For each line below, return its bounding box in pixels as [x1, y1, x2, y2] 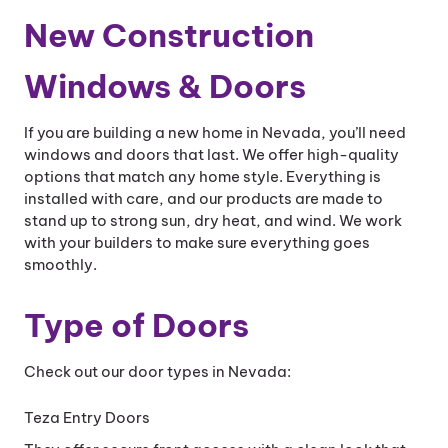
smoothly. [24, 255, 97, 274]
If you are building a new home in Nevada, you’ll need [24, 123, 406, 142]
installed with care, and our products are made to [24, 189, 383, 208]
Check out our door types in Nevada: [24, 362, 291, 381]
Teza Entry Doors [24, 408, 150, 427]
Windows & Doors [24, 66, 306, 106]
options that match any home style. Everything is [24, 167, 381, 186]
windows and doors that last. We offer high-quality [24, 145, 399, 164]
